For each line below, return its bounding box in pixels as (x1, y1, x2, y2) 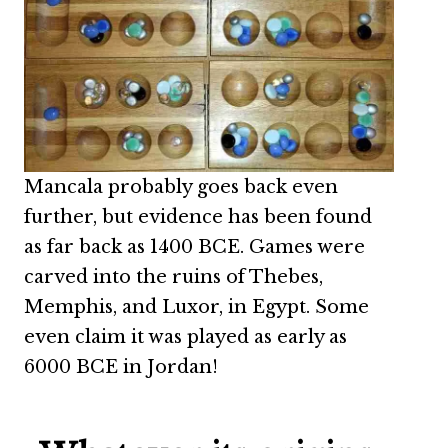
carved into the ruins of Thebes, (24, 266, 323, 289)
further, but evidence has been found (24, 206, 372, 229)
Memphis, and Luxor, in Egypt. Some (24, 296, 369, 319)
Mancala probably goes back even (24, 176, 338, 199)
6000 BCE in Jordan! (24, 356, 218, 379)
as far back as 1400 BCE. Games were (24, 236, 365, 259)
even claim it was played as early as (24, 326, 347, 349)
